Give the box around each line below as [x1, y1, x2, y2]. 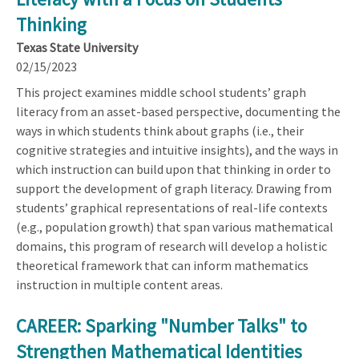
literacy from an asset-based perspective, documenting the [16, 103, 341, 119]
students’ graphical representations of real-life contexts [16, 199, 328, 216]
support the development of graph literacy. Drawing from [16, 179, 332, 196]
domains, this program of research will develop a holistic [16, 237, 327, 254]
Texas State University [16, 38, 138, 55]
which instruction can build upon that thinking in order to [16, 160, 331, 177]
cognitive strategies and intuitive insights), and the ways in [16, 141, 338, 158]
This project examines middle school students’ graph [16, 83, 306, 100]
